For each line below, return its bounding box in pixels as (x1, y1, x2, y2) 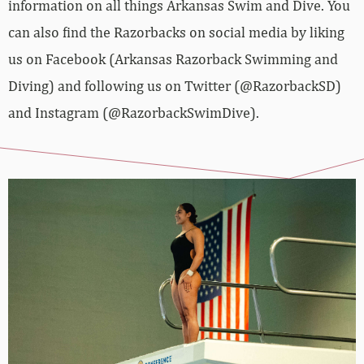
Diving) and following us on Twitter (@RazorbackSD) (8, 77, 341, 95)
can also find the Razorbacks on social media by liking (8, 24, 344, 41)
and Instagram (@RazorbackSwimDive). (8, 104, 259, 122)
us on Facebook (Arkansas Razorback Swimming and (8, 50, 338, 68)
